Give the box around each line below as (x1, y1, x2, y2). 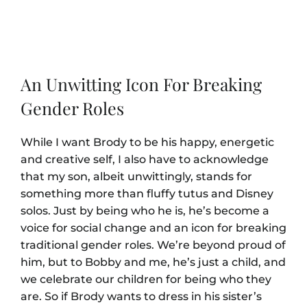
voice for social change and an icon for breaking (21, 221, 286, 235)
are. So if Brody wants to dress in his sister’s (21, 290, 262, 304)
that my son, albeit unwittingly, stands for (21, 170, 252, 184)
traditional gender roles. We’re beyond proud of (21, 238, 286, 252)
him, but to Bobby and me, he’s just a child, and (21, 256, 286, 269)
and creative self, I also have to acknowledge (21, 153, 269, 167)
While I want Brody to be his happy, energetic (21, 136, 274, 149)
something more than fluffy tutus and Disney (21, 187, 273, 201)
